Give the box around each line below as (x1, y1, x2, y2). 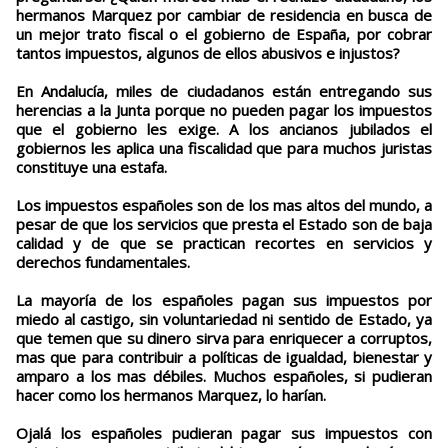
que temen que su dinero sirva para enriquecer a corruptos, (16, 328, 432, 349)
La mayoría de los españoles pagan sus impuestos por (16, 290, 432, 311)
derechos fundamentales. (16, 252, 190, 273)
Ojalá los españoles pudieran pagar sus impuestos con (16, 423, 432, 444)
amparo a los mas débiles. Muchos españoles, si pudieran (16, 366, 432, 387)
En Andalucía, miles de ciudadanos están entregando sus (16, 81, 432, 102)
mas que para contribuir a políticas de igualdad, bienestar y (16, 347, 432, 368)
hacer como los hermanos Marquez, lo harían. (16, 385, 326, 406)
